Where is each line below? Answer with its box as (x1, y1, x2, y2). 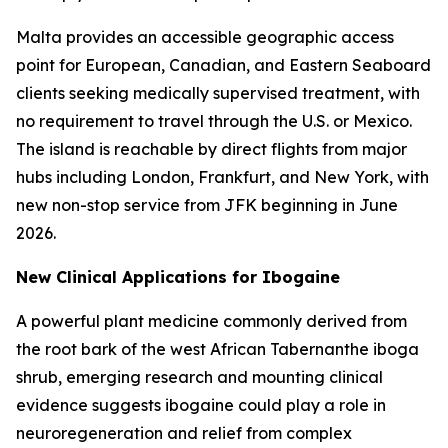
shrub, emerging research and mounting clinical (16, 367, 383, 388)
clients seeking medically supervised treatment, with (16, 83, 420, 104)
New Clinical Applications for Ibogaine (16, 267, 340, 288)
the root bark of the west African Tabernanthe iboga (16, 339, 419, 360)
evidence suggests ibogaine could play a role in (16, 395, 386, 416)
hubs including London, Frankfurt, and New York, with (16, 167, 429, 188)
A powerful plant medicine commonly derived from (16, 311, 407, 332)
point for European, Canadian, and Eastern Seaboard (16, 55, 431, 76)
